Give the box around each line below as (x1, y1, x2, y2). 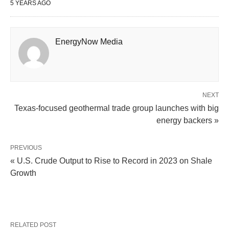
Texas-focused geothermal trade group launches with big (14, 104, 219, 112)
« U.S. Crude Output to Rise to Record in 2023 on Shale (10, 156, 212, 165)
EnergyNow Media (55, 37, 123, 46)
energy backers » (156, 116, 219, 125)
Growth (10, 169, 36, 177)
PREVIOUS (10, 144, 42, 151)
